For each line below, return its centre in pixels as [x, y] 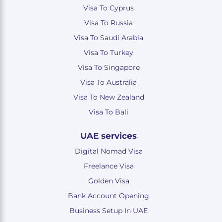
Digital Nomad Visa [109, 151]
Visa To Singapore [109, 67]
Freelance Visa [109, 166]
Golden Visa [109, 181]
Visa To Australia [109, 82]
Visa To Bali [109, 112]
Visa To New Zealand [109, 97]
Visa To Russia [109, 23]
